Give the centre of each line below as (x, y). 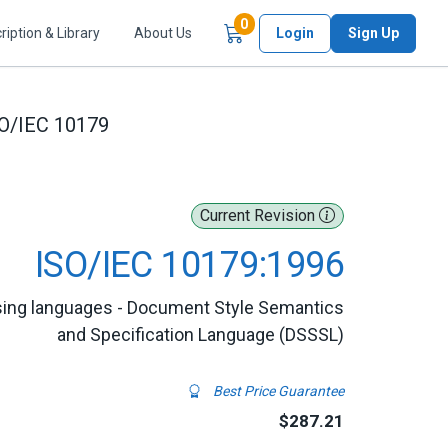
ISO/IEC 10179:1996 (189, 265)
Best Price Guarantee (277, 391)
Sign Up (373, 32)
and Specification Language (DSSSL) (200, 334)
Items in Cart (290, 23)
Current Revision (259, 215)
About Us (163, 32)
